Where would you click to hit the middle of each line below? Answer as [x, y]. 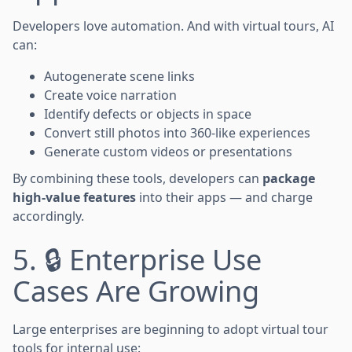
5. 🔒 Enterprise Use [137, 259]
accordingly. [48, 216]
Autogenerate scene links [119, 76]
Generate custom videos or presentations [168, 151]
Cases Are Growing [136, 291]
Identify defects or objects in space [148, 114]
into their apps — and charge [224, 197]
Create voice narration [110, 95]
